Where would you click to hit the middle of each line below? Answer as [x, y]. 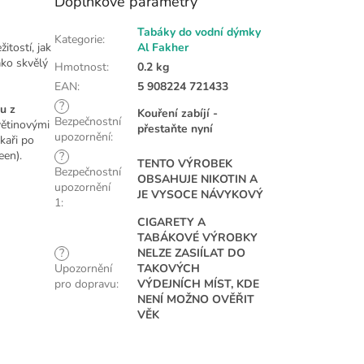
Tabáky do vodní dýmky [199, 32]
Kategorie [79, 40]
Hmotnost [81, 67]
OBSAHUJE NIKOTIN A [198, 180]
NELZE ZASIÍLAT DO [192, 253]
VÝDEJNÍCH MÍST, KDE [199, 284]
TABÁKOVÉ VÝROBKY [198, 238]
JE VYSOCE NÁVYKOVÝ [201, 195]
